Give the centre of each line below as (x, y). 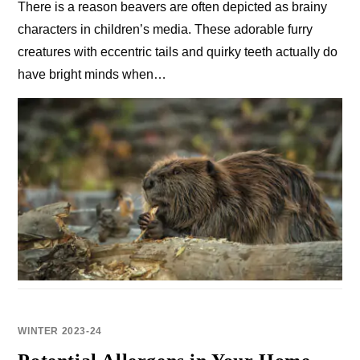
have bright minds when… (92, 74)
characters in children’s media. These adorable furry (166, 29)
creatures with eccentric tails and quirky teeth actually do (178, 51)
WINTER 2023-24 (60, 331)
